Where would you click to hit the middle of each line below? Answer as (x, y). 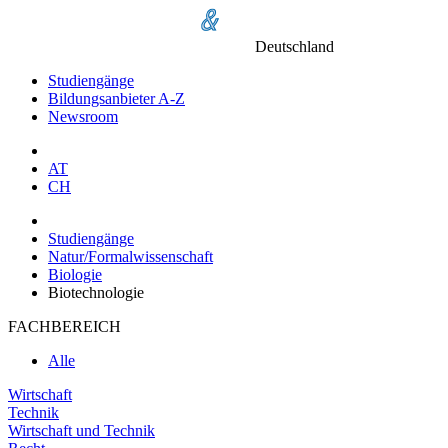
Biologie (75, 274)
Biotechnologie (96, 292)
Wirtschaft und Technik (81, 430)
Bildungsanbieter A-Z (116, 98)
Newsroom (83, 116)
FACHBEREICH (64, 326)
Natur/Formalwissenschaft (130, 256)
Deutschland (294, 46)
